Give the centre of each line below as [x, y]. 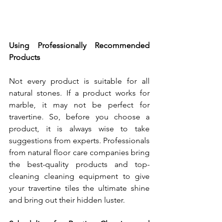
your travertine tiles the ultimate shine [79, 188]
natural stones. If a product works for [79, 93]
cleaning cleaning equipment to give [79, 176]
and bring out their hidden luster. [67, 200]
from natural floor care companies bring [79, 153]
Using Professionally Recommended [79, 46]
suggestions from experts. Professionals [79, 141]
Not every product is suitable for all [79, 81]
